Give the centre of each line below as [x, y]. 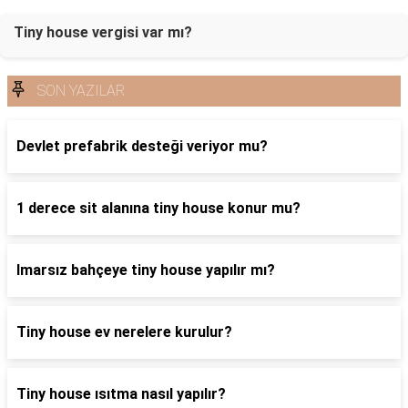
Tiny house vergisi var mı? [103, 32]
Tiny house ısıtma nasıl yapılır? [121, 394]
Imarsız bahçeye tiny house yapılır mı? [146, 270]
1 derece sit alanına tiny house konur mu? [158, 208]
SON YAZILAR [81, 91]
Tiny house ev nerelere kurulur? [124, 332]
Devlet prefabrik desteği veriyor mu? [142, 146]
